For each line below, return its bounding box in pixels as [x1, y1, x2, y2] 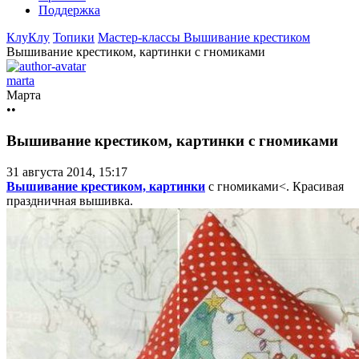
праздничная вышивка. [6, 193, 133, 208]
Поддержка [38, 3, 100, 18]
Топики [53, 30, 95, 45]
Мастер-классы [98, 30, 184, 45]
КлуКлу [6, 30, 50, 45]
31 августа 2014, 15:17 [6, 164, 127, 179]
